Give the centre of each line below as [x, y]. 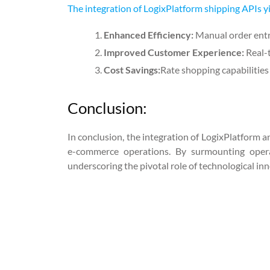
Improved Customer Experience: [175, 52]
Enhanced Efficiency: [149, 35]
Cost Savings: [132, 70]
